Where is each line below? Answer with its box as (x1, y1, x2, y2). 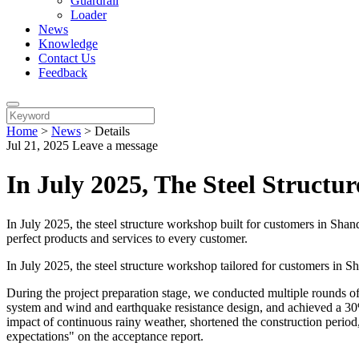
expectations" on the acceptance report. (6, 329, 204, 343)
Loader (71, 8, 107, 22)
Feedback (38, 66, 87, 79)
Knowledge (38, 37, 98, 50)
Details (95, 124, 130, 138)
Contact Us (38, 51, 95, 65)
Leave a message (72, 139, 158, 152)
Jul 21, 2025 (6, 139, 72, 152)
